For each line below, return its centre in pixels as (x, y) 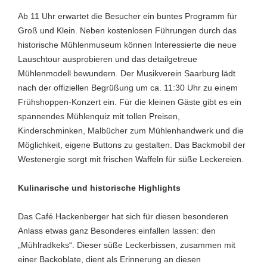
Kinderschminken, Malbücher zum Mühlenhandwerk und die (131, 131)
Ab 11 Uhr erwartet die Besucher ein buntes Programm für (128, 16)
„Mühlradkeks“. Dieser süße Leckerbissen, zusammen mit (127, 245)
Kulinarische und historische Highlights (99, 188)
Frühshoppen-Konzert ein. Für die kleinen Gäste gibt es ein (130, 102)
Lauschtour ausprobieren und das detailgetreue (108, 59)
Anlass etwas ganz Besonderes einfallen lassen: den (117, 231)
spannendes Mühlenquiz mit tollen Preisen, (99, 116)
